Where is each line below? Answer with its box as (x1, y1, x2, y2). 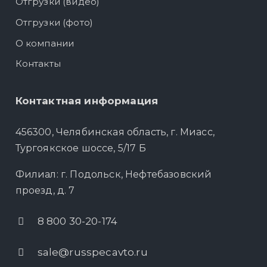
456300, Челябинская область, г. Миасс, (15, 126, 215, 138)
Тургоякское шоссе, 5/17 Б (15, 142, 146, 154)
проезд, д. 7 (15, 185, 75, 197)
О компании (15, 37, 74, 49)
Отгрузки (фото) (15, 17, 94, 29)
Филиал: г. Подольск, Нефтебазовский (15, 169, 212, 181)
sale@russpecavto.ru (37, 246, 148, 259)
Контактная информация (15, 95, 159, 107)
